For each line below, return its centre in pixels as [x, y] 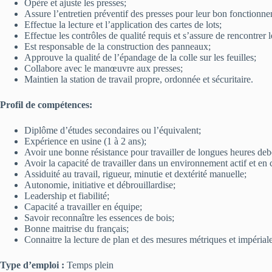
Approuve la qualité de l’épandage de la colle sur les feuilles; [140, 57]
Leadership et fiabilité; [67, 196]
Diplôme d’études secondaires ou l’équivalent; [113, 130]
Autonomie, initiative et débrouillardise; [100, 185]
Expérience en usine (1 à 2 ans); [85, 141]
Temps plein [89, 265]
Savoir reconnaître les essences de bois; [99, 218]
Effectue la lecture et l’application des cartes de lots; [123, 25]
